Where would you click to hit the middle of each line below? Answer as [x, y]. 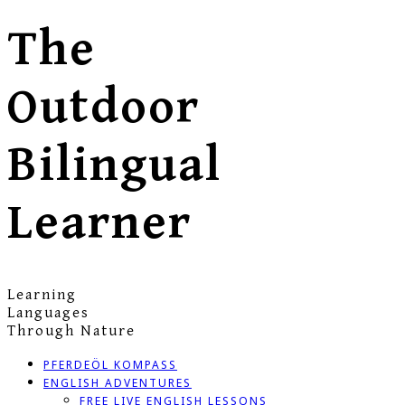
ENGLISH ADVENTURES [118, 382]
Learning [42, 294]
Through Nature [71, 330]
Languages [48, 312]
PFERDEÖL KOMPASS [110, 364]
